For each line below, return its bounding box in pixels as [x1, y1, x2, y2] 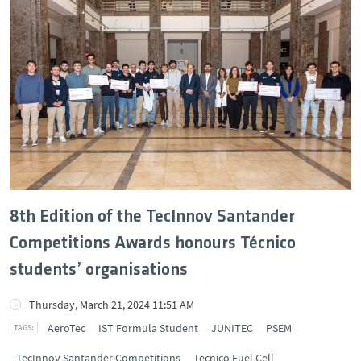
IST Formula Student [98, 320, 198, 335]
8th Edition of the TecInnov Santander [10, 207, 295, 226]
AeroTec [48, 320, 85, 335]
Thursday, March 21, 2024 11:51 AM [29, 297, 194, 312]
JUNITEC [211, 320, 253, 335]
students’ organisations [10, 260, 188, 280]
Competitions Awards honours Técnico [10, 234, 296, 253]
